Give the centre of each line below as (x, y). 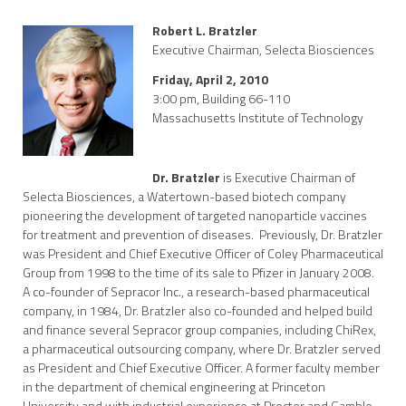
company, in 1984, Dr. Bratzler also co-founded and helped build (198, 310)
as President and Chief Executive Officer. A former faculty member (201, 367)
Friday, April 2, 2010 (210, 79)
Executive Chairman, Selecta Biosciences (263, 49)
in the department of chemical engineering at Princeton (174, 387)
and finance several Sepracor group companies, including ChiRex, (199, 329)
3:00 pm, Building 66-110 (221, 98)
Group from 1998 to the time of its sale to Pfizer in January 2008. (198, 272)
